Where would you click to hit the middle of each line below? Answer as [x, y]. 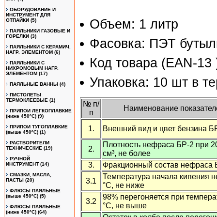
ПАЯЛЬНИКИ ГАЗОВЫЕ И [40, 31]
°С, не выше [125, 206]
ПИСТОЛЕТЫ [25, 95]
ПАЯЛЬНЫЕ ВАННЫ [34, 84]
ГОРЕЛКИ [17, 36]
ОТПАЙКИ [17, 20]
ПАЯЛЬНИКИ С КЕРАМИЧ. [40, 47]
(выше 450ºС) [22, 132]
